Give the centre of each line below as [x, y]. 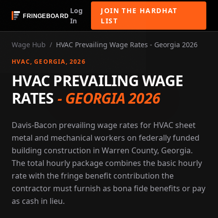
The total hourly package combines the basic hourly [107, 163]
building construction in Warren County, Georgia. [102, 150]
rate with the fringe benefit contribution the [93, 176]
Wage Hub [29, 45]
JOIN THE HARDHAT [139, 10]
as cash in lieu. [38, 201]
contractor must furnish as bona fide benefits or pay [109, 188]
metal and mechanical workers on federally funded [106, 138]
